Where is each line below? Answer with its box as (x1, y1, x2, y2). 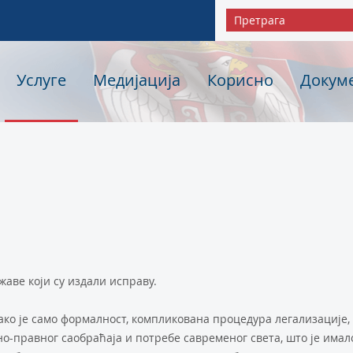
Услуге (16, 69, 66, 91)
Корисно (206, 69, 273, 91)
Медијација (92, 69, 180, 91)
